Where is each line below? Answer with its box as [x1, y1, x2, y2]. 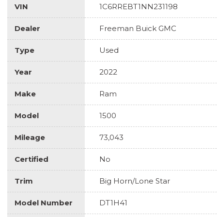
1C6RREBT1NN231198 [99, 1, 178, 11]
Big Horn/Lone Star [99, 176, 170, 186]
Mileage [15, 132, 45, 142]
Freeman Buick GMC [99, 23, 176, 33]
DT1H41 [99, 198, 127, 207]
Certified [15, 154, 48, 164]
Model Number [15, 198, 73, 207]
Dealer [15, 23, 40, 33]
